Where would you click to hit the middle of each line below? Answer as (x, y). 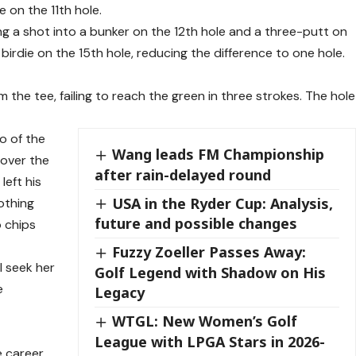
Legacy (120, 292)
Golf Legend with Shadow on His (211, 272)
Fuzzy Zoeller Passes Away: (209, 252)
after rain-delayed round (183, 174)
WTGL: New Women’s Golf (205, 321)
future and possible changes (196, 224)
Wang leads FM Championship (219, 155)
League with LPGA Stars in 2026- (210, 341)
